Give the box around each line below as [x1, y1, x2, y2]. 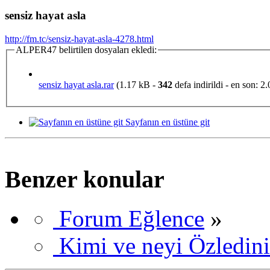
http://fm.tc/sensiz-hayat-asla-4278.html [5, 34, 154, 45]
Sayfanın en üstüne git [125, 116, 210, 127]
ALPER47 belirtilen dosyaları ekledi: [16, 45, 157, 55]
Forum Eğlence [59, 206, 204, 232]
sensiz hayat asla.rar [39, 79, 114, 90]
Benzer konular [5, 166, 165, 193]
